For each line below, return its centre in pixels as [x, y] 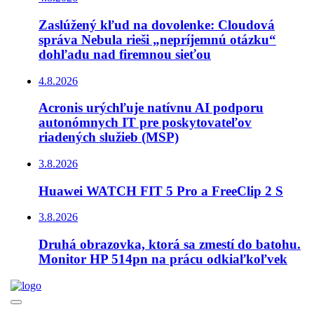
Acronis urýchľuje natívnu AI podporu [151, 108]
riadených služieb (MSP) [109, 137]
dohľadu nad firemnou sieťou [125, 54]
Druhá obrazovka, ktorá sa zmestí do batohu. [170, 245]
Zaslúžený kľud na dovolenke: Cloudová [157, 25]
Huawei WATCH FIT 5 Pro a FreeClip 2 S [161, 191]
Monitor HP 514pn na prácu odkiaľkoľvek [163, 259]
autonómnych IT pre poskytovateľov [145, 123]
